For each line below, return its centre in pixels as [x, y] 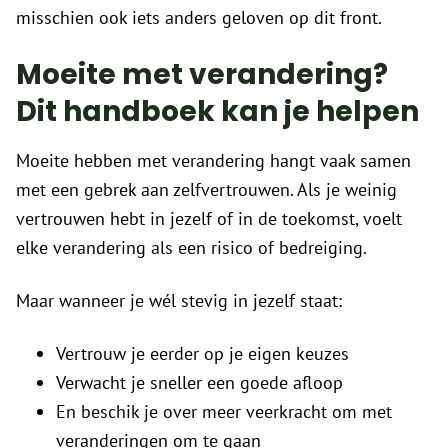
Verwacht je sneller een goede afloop [199, 382]
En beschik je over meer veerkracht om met [224, 411]
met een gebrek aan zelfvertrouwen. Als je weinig [206, 189]
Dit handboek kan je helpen [217, 111]
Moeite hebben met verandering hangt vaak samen [213, 160]
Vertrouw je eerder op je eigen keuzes [202, 353]
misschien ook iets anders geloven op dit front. [199, 17]
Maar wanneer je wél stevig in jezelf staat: [179, 300]
